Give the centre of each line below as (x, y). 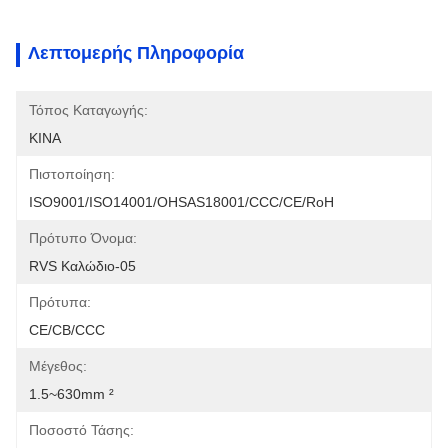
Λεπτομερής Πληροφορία (136, 53)
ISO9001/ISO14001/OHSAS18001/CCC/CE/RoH (181, 202)
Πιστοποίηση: (72, 174)
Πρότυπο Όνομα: (83, 238)
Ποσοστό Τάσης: (81, 430)
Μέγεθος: (58, 366)
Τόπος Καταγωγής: (88, 110)
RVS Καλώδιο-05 (82, 266)
